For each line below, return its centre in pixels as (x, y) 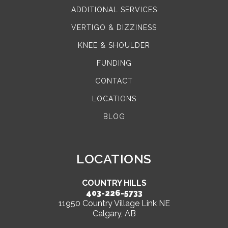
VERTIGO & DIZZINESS (114, 28)
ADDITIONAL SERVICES (114, 10)
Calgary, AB (114, 214)
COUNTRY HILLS (114, 183)
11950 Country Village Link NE (114, 204)
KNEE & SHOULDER (114, 46)
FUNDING (114, 63)
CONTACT (114, 81)
